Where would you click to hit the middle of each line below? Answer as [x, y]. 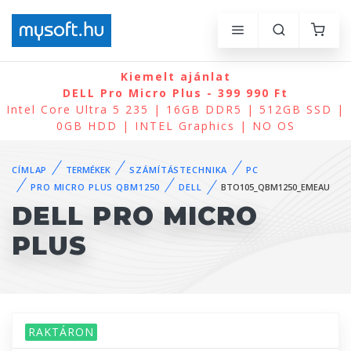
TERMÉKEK [89, 170]
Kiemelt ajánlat [175, 76]
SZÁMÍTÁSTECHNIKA [179, 170]
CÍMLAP [30, 170]
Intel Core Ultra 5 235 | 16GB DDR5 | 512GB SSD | [175, 109]
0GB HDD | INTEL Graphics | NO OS [175, 126]
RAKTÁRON [61, 332]
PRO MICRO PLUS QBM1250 [96, 187]
